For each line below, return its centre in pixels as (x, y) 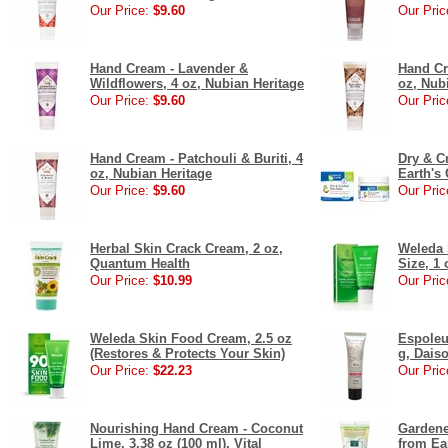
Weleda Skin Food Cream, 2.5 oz (191, 338)
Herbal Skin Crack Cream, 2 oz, (186, 248)
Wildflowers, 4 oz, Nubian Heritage (197, 83)
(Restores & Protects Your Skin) (187, 353)
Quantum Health (140, 263)
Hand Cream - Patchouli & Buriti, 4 (196, 158)
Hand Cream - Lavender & (169, 68)
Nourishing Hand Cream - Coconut (196, 428)
